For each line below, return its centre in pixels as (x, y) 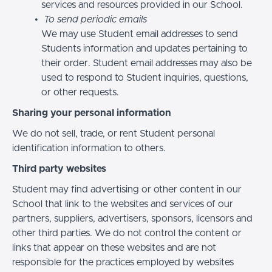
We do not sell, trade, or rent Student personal (114, 133)
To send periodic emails (95, 19)
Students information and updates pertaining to (144, 48)
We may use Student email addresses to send (140, 34)
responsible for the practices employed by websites (123, 262)
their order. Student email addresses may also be (147, 63)
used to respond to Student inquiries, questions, (145, 77)
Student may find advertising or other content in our (127, 189)
